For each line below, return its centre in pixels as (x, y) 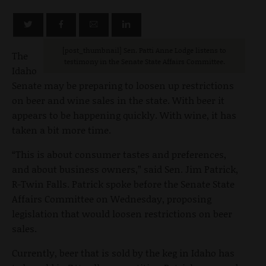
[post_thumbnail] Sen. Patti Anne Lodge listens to (144, 50)
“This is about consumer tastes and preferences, (119, 154)
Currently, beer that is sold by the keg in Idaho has (123, 252)
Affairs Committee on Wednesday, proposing (112, 198)
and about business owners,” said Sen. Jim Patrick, (125, 169)
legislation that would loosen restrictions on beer (122, 213)
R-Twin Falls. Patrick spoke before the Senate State (123, 183)
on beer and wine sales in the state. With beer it (118, 100)
